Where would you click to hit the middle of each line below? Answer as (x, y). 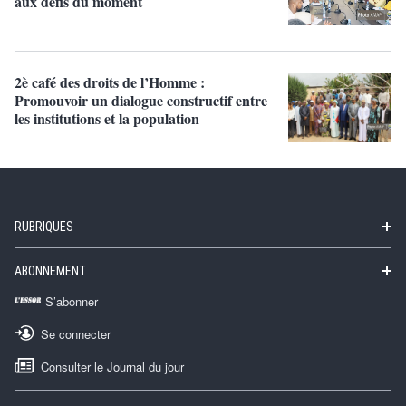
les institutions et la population (107, 119)
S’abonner (72, 302)
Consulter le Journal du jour (112, 367)
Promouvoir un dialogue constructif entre (141, 101)
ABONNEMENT (50, 271)
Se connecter (76, 334)
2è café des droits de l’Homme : (110, 82)
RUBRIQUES (44, 227)
